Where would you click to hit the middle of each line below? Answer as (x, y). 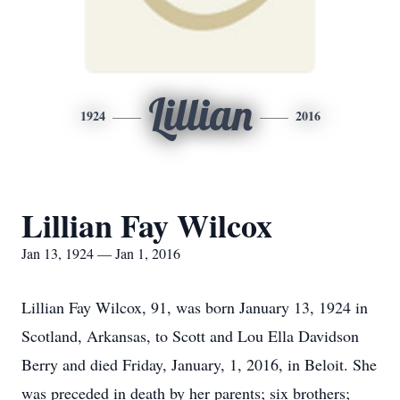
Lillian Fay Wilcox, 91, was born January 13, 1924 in (195, 307)
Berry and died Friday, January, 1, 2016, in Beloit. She (199, 364)
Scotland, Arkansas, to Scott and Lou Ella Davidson (190, 336)
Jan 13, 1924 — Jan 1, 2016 (101, 253)
